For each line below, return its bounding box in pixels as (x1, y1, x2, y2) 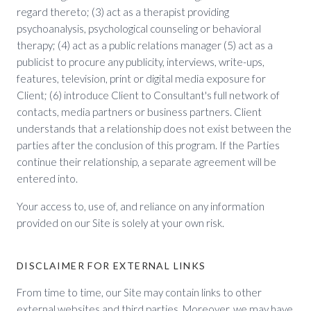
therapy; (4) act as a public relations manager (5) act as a (17, 39, 273, 51)
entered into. (17, 172, 78, 185)
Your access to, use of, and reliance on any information (17, 200, 264, 212)
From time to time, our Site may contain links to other (17, 286, 262, 299)
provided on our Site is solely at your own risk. (17, 217, 224, 229)
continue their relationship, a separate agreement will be (17, 155, 276, 168)
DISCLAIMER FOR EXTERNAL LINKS (17, 260, 206, 271)
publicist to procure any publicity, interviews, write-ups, (17, 56, 264, 68)
